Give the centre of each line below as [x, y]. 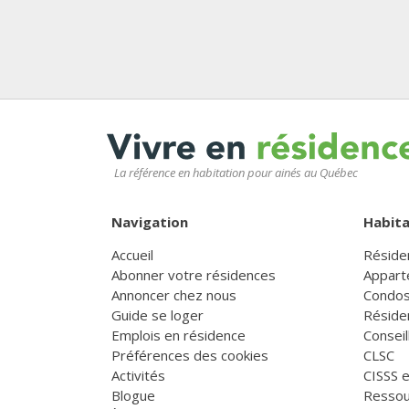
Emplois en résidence [178, 336]
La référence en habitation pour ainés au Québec [236, 173]
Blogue [133, 396]
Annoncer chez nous [174, 295]
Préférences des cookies [190, 356]
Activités [138, 376]
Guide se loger [157, 315]
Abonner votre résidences [194, 275]
